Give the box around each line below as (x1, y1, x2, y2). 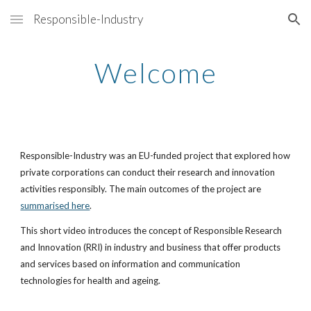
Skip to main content (11, 19, 110, 32)
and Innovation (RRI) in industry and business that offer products (20, 242, 281, 253)
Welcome (94, 56, 217, 90)
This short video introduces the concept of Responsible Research (20, 225, 283, 236)
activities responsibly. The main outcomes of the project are (20, 183, 262, 194)
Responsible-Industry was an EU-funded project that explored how (20, 150, 291, 161)
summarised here (20, 200, 90, 211)
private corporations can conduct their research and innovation (20, 167, 276, 178)
